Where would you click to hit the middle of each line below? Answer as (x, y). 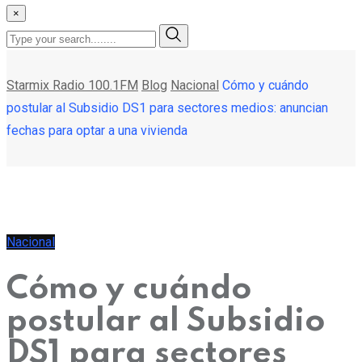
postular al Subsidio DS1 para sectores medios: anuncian (167, 107)
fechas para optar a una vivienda (97, 130)
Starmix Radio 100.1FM (72, 85)
